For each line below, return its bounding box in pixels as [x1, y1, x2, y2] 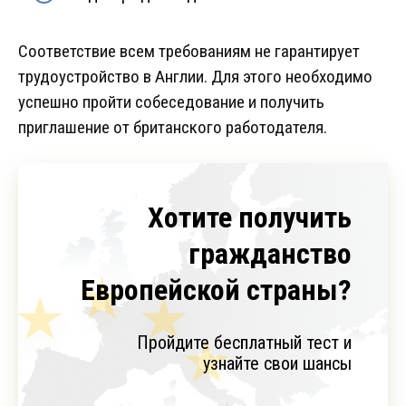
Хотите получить [148, 200, 352, 236]
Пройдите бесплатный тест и [137, 332, 352, 354]
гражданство [188, 237, 352, 272]
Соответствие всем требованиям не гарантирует [18, 41, 360, 63]
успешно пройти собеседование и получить [18, 92, 324, 113]
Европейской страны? [81, 273, 352, 308]
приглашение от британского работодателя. [18, 117, 327, 139]
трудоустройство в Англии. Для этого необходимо [18, 66, 372, 88]
